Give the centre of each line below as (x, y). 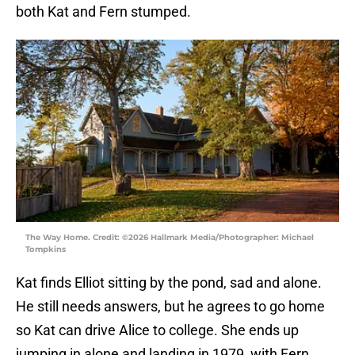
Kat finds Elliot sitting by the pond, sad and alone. (169, 283)
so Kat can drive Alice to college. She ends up (157, 330)
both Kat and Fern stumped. (105, 12)
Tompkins (46, 250)
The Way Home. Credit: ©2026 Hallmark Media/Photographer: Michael (170, 238)
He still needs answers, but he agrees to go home (170, 307)
